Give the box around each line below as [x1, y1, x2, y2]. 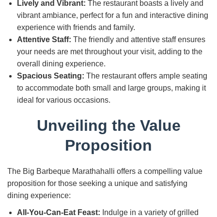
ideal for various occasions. [17, 96, 110, 104]
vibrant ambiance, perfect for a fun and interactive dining [17, 11, 208, 19]
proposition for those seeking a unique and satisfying [7, 179, 187, 187]
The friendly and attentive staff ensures [71, 35, 205, 44]
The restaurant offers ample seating [84, 72, 207, 80]
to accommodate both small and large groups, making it [17, 84, 206, 92]
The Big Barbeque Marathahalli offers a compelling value [7, 167, 202, 175]
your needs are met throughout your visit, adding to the [17, 47, 202, 56]
